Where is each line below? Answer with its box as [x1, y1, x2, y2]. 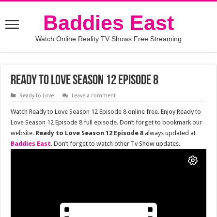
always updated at [143, 129, 196, 137]
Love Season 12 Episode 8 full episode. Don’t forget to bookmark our [11, 119, 202, 126]
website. [11, 129, 36, 137]
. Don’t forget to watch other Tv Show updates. [51, 140, 181, 147]
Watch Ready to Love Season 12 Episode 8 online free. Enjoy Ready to [11, 108, 201, 115]
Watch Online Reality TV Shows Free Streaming [35, 35, 182, 43]
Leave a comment [72, 93, 116, 99]
